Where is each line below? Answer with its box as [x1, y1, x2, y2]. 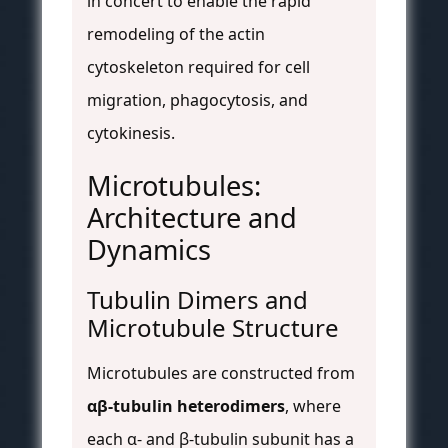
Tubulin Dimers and [87, 282, 308, 316]
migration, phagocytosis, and [87, 88, 308, 111]
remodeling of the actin [87, 22, 265, 45]
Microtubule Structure [87, 310, 339, 344]
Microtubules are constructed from [87, 361, 355, 384]
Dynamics [87, 230, 211, 268]
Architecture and [87, 198, 297, 236]
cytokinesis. [87, 121, 175, 144]
